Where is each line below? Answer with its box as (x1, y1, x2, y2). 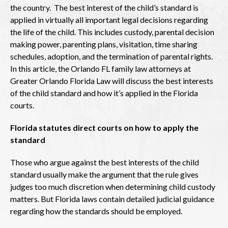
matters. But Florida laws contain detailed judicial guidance (10, 193, 214, 204)
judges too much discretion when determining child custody (10, 181, 215, 191)
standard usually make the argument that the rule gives (10, 169, 198, 179)
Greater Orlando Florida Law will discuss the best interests (10, 75, 213, 85)
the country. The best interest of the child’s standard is (10, 2, 198, 12)
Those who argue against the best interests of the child (10, 157, 199, 167)
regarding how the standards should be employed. (10, 206, 182, 216)
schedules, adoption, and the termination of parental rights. (10, 51, 213, 61)
